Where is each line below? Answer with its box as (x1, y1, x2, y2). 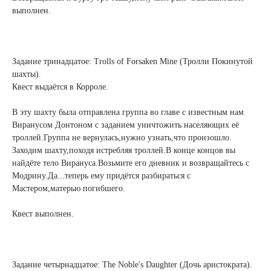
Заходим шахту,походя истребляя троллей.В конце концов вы (12, 146, 235, 155)
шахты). (12, 70, 41, 79)
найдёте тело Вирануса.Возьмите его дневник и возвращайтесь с (12, 158, 249, 168)
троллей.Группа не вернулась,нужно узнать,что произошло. (12, 133, 232, 142)
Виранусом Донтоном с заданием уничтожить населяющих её (12, 120, 239, 129)
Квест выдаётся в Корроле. (12, 82, 108, 91)
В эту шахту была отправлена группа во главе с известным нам (12, 108, 244, 117)
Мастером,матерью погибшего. (12, 184, 125, 193)
